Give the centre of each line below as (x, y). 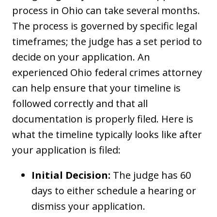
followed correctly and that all (80, 103)
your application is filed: (66, 150)
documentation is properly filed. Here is (103, 119)
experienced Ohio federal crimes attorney (107, 72)
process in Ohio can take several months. (106, 10)
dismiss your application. (88, 206)
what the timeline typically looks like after (107, 134)
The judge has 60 (151, 175)
